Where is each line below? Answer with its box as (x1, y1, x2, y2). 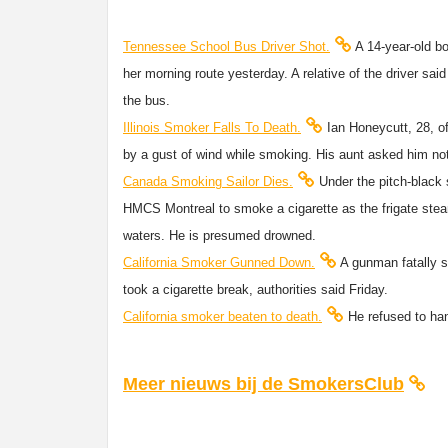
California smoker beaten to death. (123, 308, 322, 324)
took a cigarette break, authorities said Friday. (123, 281, 388, 297)
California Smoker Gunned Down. (123, 254, 315, 270)
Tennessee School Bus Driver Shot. (123, 38, 330, 54)
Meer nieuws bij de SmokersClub (123, 373, 404, 394)
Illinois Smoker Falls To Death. (123, 119, 301, 135)
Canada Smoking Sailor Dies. (123, 173, 293, 189)
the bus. (123, 92, 170, 108)
